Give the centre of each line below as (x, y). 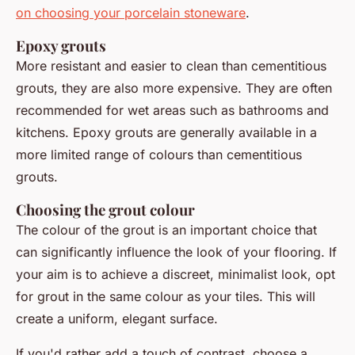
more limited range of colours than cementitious (159, 155)
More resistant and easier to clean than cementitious (171, 66)
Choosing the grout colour (105, 210)
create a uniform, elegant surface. (117, 319)
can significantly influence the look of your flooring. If (176, 252)
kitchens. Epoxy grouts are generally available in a (166, 133)
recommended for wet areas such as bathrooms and (172, 111)
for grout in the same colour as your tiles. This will (166, 297)
